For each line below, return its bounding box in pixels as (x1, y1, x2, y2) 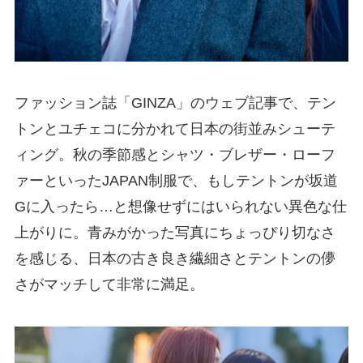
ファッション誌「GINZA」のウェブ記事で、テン (14, 95, 336, 112)
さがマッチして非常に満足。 (14, 276, 204, 293)
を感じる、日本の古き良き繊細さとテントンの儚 (14, 250, 335, 267)
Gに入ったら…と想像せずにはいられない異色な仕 (14, 199, 347, 216)
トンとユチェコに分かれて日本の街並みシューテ (14, 121, 335, 138)
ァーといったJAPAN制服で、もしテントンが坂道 (14, 173, 338, 190)
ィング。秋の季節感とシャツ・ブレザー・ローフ (14, 147, 335, 164)
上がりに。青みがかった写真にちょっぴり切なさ (14, 224, 335, 241)
